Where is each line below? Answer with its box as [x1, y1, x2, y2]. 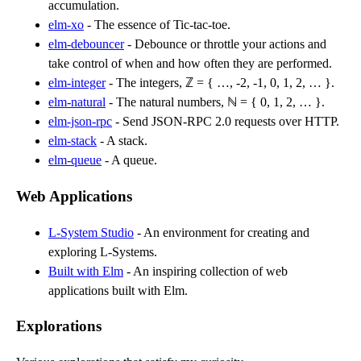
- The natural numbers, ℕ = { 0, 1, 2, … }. [106, 95, 325, 110]
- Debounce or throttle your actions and [124, 37, 326, 52]
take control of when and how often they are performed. [48, 56, 332, 71]
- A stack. [97, 134, 147, 148]
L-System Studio [48, 225, 134, 239]
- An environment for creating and [134, 225, 309, 239]
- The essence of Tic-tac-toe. [84, 18, 230, 32]
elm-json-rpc [48, 114, 112, 129]
